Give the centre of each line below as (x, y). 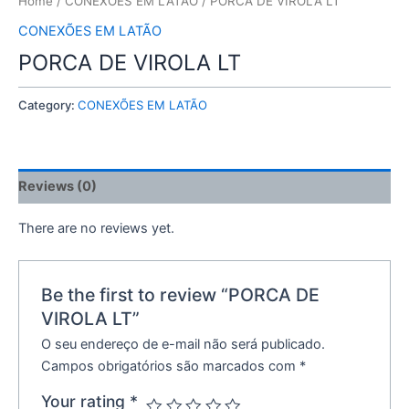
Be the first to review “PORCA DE (181, 294)
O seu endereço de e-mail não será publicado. (184, 344)
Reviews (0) (58, 187)
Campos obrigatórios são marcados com (171, 366)
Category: (48, 105)
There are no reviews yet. (96, 229)
